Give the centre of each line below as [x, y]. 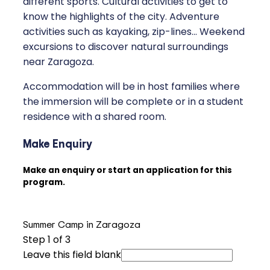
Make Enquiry [58, 143]
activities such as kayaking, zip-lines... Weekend [134, 32]
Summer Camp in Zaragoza [82, 224]
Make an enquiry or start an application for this [127, 170]
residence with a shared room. [95, 117]
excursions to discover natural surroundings [126, 47]
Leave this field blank [72, 255]
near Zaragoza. [58, 62]
